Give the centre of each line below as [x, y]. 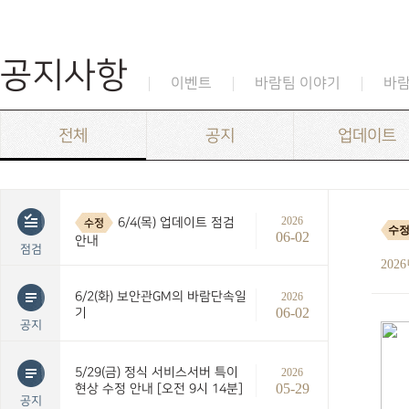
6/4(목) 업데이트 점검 [176, 222]
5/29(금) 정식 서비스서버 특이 [157, 372]
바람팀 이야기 [298, 84]
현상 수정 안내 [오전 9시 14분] [159, 388]
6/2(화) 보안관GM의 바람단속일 [161, 296]
